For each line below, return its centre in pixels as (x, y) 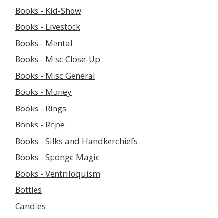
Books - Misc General (55, 75)
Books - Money (43, 92)
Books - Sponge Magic (57, 157)
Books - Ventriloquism (58, 173)
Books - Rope (40, 125)
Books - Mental (44, 43)
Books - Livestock (48, 27)
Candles (30, 206)
